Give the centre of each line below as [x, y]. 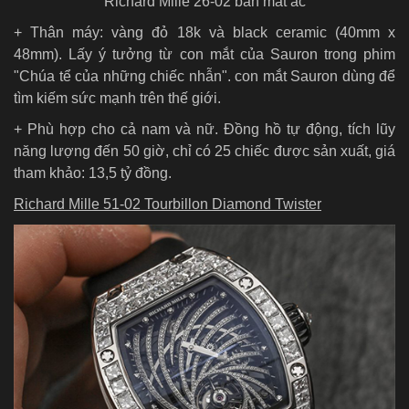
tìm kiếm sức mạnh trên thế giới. [117, 98]
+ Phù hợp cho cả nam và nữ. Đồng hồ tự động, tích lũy [204, 129]
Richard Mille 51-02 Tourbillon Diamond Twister [168, 204]
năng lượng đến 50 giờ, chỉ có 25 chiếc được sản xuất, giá [204, 151]
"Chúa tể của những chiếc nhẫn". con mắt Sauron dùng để [204, 76]
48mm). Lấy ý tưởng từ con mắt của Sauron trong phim [204, 54]
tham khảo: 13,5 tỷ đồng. [93, 173]
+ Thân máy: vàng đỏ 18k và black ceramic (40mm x [204, 32]
